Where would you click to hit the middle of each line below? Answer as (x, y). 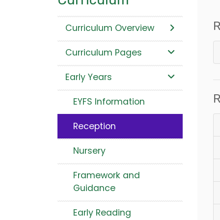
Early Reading (102, 213)
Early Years (89, 77)
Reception (95, 126)
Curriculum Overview (110, 28)
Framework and (107, 176)
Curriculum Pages (104, 53)
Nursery (89, 151)
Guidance (94, 188)
